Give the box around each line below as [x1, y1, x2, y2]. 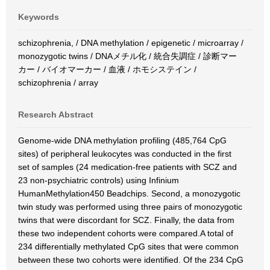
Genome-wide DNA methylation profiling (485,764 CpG [18, 136, 227, 145]
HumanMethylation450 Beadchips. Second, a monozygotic [18, 189, 240, 198]
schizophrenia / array [18, 78, 98, 87]
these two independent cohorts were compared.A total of [18, 228, 233, 238]
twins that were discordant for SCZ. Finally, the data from [18, 215, 234, 225]
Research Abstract [18, 110, 93, 119]
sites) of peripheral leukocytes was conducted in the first [18, 149, 231, 159]
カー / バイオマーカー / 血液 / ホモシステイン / [18, 64, 196, 74]
